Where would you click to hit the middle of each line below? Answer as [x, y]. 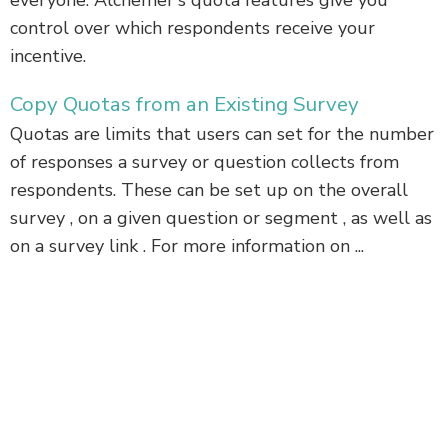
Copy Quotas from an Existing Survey [184, 104]
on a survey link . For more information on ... [187, 246]
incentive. [48, 56]
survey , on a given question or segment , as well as [221, 218]
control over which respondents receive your [192, 28]
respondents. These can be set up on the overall [209, 190]
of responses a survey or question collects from [204, 162]
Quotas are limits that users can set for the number [222, 134]
